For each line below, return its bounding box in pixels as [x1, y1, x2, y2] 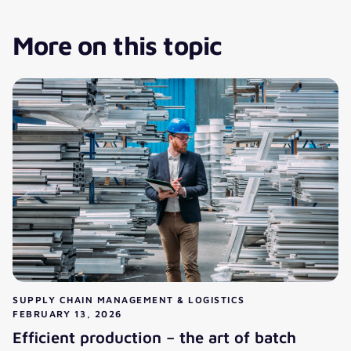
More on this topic [13, 30, 222, 61]
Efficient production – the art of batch [13, 328, 296, 347]
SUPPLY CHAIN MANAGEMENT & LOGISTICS [13, 294, 245, 306]
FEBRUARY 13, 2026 [13, 308, 122, 320]
